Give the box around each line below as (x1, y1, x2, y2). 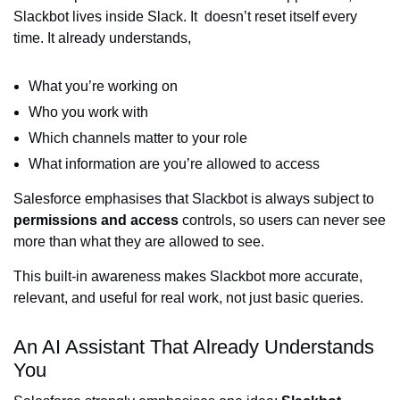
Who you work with (29, 104, 148, 120)
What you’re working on (29, 78, 178, 94)
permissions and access (13, 212, 179, 228)
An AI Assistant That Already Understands (13, 335, 374, 358)
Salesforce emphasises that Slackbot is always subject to (13, 190, 374, 206)
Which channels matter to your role (29, 129, 247, 146)
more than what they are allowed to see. (13, 233, 264, 249)
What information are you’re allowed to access (29, 155, 320, 171)
